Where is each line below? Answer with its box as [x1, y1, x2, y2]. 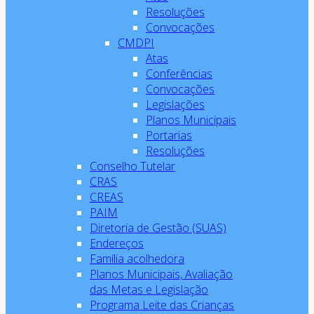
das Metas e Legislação [90, 282, 208, 297]
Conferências [146, 66, 212, 81]
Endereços [90, 235, 144, 251]
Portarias [146, 128, 192, 143]
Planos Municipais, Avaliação [90, 266, 233, 282]
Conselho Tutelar [90, 158, 175, 174]
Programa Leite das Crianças [90, 297, 234, 313]
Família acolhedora [90, 251, 184, 266]
